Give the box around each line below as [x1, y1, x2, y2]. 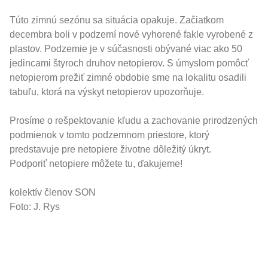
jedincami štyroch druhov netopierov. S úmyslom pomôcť [10, 58, 249, 68]
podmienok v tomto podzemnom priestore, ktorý [10, 130, 209, 140]
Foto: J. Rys [10, 202, 60, 212]
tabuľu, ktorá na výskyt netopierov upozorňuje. [10, 87, 204, 97]
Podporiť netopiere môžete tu [10, 159, 133, 169]
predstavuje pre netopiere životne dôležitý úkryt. [10, 144, 211, 154]
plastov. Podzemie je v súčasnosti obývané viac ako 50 [10, 44, 242, 54]
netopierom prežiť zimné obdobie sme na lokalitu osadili [10, 72, 246, 83]
